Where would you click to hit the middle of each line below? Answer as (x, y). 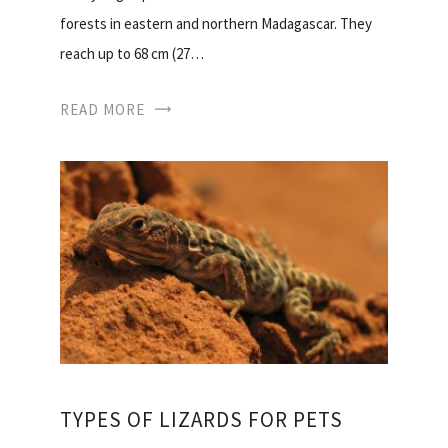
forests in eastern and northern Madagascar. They (216, 24)
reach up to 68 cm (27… (132, 54)
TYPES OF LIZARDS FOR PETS (201, 420)
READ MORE (102, 110)
